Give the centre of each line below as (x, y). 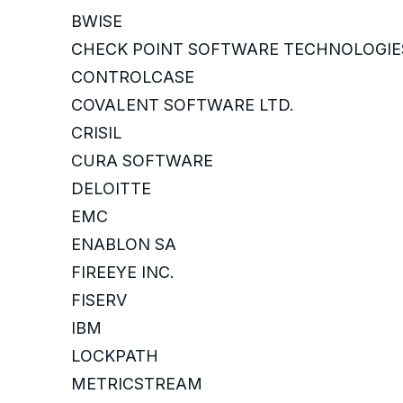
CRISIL (97, 133)
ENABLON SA (124, 245)
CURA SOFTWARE (142, 161)
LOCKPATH (115, 356)
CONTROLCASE (133, 77)
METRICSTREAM (137, 384)
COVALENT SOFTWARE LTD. (183, 105)
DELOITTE (111, 189)
